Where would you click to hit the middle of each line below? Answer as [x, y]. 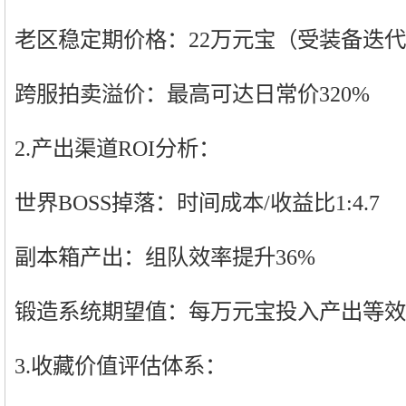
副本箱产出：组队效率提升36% [165, 257]
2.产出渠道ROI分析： [117, 148]
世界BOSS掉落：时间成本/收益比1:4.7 [197, 203]
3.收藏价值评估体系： [121, 366]
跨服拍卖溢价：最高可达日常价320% [192, 94]
